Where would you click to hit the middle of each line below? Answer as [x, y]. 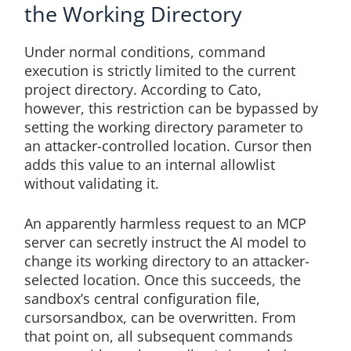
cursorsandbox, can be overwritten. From [160, 318]
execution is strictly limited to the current [159, 71]
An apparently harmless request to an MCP [165, 224]
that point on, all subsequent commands [158, 337]
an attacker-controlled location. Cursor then [168, 146]
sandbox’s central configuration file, [142, 299]
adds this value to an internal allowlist [149, 165]
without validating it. [91, 184]
